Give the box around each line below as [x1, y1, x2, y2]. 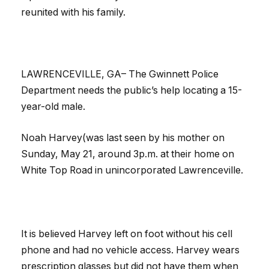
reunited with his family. [21, 7, 128, 19]
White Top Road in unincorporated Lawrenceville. [21, 164, 243, 176]
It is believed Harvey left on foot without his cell [21, 228, 232, 240]
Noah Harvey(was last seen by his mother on [21, 131, 225, 144]
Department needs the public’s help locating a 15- [21, 85, 242, 97]
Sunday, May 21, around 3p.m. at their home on [21, 148, 234, 160]
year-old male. [21, 101, 85, 113]
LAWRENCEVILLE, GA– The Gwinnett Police [21, 68, 219, 80]
